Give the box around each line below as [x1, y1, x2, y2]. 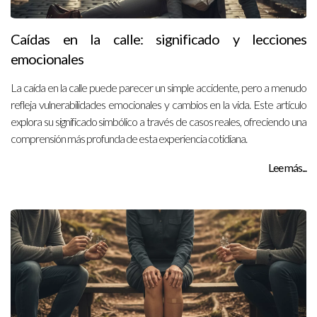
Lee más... [268, 161, 306, 174]
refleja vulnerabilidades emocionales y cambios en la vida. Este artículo [11, 98, 306, 111]
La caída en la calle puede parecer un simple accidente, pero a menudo [11, 81, 306, 94]
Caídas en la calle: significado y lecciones [11, 30, 306, 47]
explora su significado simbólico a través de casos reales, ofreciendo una [11, 115, 306, 128]
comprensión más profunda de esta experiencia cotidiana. [11, 132, 247, 145]
